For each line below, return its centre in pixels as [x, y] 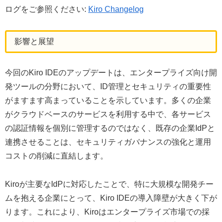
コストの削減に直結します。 [56, 156]
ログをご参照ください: [47, 9]
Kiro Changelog [116, 9]
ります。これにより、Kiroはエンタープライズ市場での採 [107, 212]
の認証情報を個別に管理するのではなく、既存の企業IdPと [110, 128]
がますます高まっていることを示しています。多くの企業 [108, 101]
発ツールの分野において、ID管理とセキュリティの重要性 [108, 87]
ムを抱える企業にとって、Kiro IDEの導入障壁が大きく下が [111, 198]
